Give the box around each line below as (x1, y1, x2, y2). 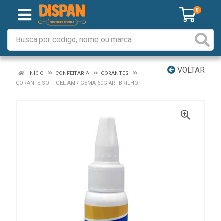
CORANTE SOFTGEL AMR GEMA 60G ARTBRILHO (16, 80, 138, 86)
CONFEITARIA (55, 70, 89, 76)
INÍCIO (27, 70, 44, 76)
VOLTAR (175, 65, 205, 74)
